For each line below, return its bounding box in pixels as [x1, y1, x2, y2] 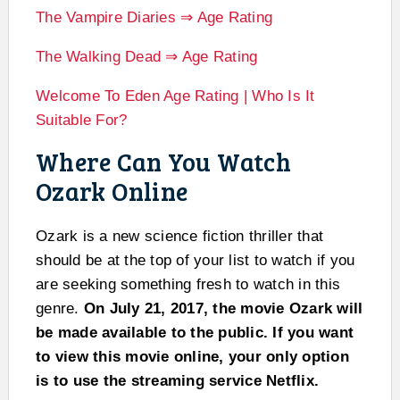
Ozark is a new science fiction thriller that [36, 228, 323, 246]
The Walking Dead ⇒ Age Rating [36, 48, 262, 66]
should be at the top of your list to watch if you [36, 252, 355, 270]
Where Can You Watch [36, 145, 291, 179]
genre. [36, 300, 84, 318]
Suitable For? [36, 112, 128, 129]
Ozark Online [36, 174, 187, 209]
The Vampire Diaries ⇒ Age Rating [36, 9, 278, 27]
